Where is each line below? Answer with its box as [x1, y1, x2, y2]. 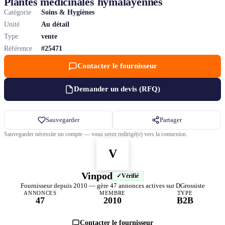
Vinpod [81, 170, 113, 181]
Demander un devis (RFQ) [74, 85, 160, 93]
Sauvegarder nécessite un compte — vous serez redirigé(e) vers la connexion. [4, 130, 187, 138]
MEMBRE [99, 189, 126, 196]
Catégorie [4, 8, 31, 16]
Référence [4, 44, 32, 52]
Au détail [41, 20, 69, 28]
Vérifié [121, 172, 139, 179]
